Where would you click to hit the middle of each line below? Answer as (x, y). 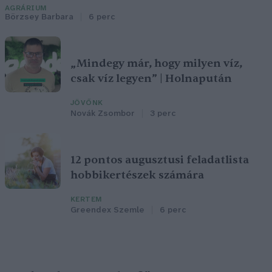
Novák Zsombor (103, 114)
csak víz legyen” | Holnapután (151, 78)
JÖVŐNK (87, 103)
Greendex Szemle (107, 210)
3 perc (163, 114)
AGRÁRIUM (26, 8)
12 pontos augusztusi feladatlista (160, 160)
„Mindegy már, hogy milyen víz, (156, 63)
